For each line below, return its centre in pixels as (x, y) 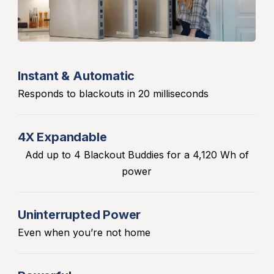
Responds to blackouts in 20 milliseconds (113, 93)
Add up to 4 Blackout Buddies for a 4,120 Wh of (137, 154)
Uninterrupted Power (80, 214)
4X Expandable (62, 137)
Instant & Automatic (76, 76)
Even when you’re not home (84, 232)
